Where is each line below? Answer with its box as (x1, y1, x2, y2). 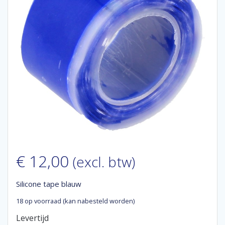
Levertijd (16, 212, 49, 223)
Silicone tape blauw (16, 179, 81, 189)
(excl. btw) (73, 152, 135, 171)
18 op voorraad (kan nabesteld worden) (16, 196, 135, 205)
